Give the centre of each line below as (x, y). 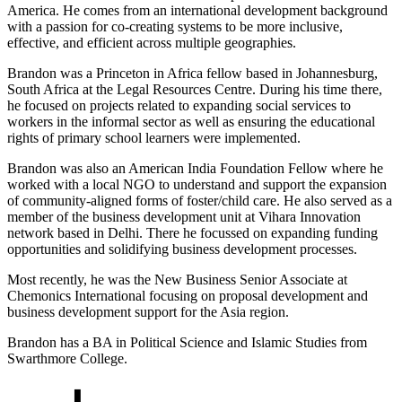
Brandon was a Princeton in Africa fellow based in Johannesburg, (192, 74)
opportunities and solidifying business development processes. (182, 249)
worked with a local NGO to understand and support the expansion (197, 185)
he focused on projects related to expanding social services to (179, 106)
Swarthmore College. (67, 359)
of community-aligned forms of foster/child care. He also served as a (200, 201)
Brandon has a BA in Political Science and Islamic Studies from (187, 343)
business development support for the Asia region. (148, 312)
